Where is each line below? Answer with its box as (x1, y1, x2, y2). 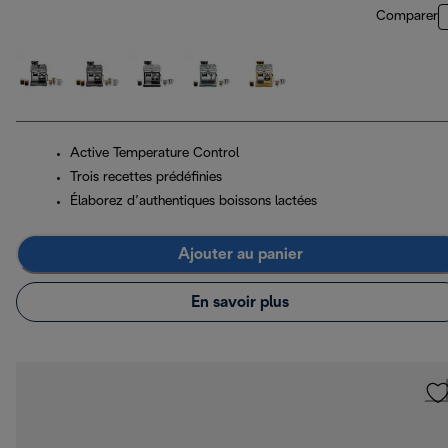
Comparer (376, 10, 438, 24)
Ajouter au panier (177, 246, 303, 262)
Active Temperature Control (70, 147, 239, 161)
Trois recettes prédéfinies (70, 171, 222, 185)
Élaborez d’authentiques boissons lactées (70, 195, 317, 209)
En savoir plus (191, 294, 289, 310)
